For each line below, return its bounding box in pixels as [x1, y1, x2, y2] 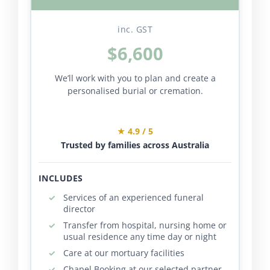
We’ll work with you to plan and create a [54, 72, 216, 84]
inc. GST [118, 24, 152, 36]
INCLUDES [38, 172, 83, 184]
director [63, 203, 95, 215]
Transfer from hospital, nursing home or [63, 219, 227, 231]
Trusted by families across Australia [61, 139, 209, 151]
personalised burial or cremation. [67, 85, 203, 97]
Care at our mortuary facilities [63, 247, 184, 259]
